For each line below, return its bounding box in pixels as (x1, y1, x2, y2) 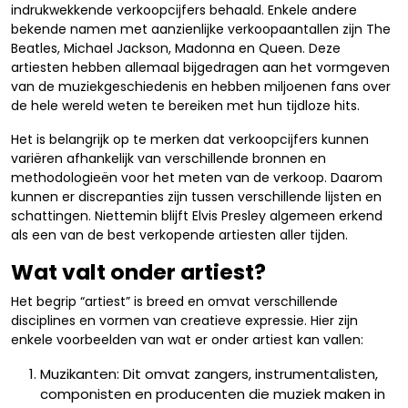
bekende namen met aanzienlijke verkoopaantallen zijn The (11, 20, 391, 38)
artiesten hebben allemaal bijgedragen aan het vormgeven (11, 58, 390, 76)
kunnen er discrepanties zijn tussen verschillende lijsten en (11, 188, 382, 206)
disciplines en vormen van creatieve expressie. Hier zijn (11, 311, 358, 330)
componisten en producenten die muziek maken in (40, 384, 385, 403)
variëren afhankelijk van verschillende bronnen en (11, 149, 326, 168)
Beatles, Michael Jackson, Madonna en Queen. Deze (11, 39, 341, 57)
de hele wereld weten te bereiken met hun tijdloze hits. (11, 97, 360, 115)
